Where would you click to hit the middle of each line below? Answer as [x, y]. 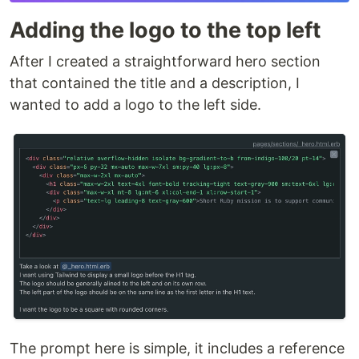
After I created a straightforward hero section [165, 61]
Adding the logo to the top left [165, 30]
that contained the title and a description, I [155, 83]
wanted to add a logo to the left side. [135, 104]
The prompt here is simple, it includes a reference [177, 348]
